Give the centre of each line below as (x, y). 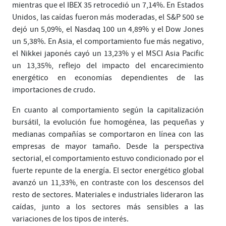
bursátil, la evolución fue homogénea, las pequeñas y (108, 122)
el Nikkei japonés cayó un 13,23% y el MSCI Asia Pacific (108, 54)
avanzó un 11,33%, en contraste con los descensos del (108, 183)
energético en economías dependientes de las (108, 78)
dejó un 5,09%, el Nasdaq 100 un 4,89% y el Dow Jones (108, 30)
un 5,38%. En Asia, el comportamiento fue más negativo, (108, 42)
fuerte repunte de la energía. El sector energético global (108, 171)
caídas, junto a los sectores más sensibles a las (108, 207)
